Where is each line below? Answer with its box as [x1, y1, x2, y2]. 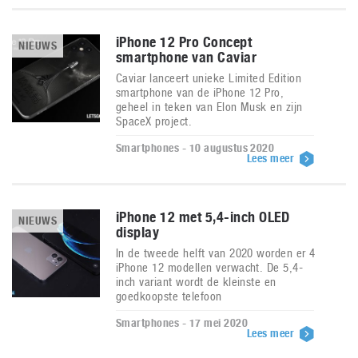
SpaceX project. [116, 114, 193, 128]
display [116, 224, 160, 241]
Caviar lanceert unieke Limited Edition [116, 71, 302, 85]
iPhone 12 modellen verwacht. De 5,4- [116, 261, 304, 274]
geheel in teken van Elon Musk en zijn [116, 100, 303, 113]
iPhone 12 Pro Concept [116, 34, 253, 50]
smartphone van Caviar [116, 49, 257, 66]
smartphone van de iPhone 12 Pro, [116, 86, 284, 99]
